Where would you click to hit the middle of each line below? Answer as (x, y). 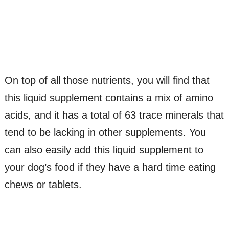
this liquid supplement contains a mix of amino (109, 98)
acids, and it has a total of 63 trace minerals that (114, 115)
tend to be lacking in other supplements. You (105, 133)
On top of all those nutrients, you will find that (107, 81)
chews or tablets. (43, 185)
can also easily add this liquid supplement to (104, 150)
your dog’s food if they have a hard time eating (110, 167)
